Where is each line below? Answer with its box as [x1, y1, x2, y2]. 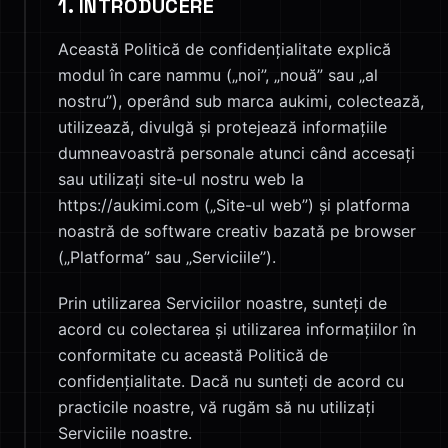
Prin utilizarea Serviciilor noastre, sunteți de [58, 293, 387, 313]
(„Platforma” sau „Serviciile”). [58, 247, 276, 267]
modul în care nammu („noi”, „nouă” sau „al [58, 65, 378, 85]
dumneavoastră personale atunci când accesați [58, 143, 415, 163]
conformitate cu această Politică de [58, 345, 328, 365]
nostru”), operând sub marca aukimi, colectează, [58, 91, 424, 111]
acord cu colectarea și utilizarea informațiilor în [58, 319, 416, 339]
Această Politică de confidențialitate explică [58, 39, 391, 59]
